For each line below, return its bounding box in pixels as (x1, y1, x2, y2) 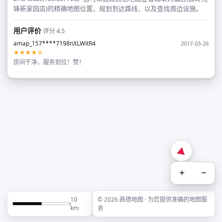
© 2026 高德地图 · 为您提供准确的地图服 (97, 195, 207, 204)
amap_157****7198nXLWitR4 (13, 39, 96, 48)
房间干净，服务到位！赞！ (13, 58, 85, 66)
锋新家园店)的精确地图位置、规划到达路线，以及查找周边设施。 (13, 4, 202, 13)
